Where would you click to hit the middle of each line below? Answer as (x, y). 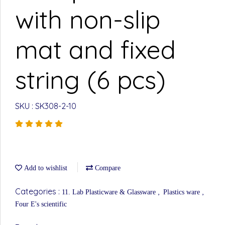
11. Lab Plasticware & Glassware (110, 192)
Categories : (38, 191)
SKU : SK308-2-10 (46, 106)
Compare (107, 168)
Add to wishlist (45, 168)
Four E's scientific (41, 204)
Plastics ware (183, 192)
